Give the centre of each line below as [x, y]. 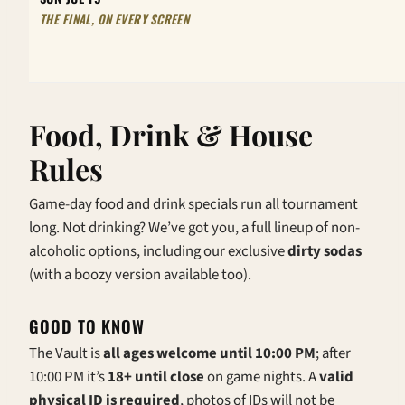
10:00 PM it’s [68, 377]
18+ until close [156, 377]
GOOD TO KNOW [87, 325]
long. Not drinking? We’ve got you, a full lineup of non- [194, 227]
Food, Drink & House [171, 135]
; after [333, 353]
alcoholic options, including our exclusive [158, 251]
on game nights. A [262, 377]
